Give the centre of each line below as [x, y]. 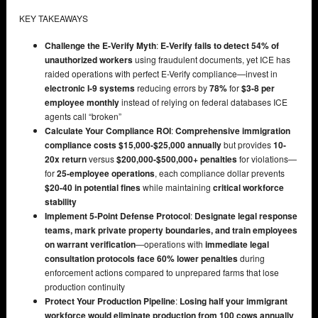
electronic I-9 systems [90, 88]
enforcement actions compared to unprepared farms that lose [162, 272]
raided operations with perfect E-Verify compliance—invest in [161, 73]
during [251, 258]
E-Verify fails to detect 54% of [220, 45]
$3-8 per [258, 88]
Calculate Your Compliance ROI [108, 130]
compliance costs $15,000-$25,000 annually [133, 144]
